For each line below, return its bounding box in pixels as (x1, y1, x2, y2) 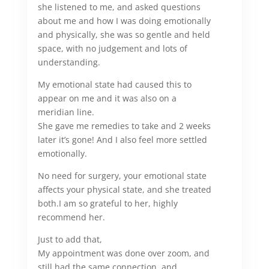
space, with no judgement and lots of (37, 42, 187, 54)
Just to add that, (37, 233, 102, 245)
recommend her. (37, 211, 105, 223)
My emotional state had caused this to (37, 78, 192, 90)
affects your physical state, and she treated (37, 183, 211, 195)
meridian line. (37, 106, 94, 118)
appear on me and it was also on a (37, 92, 177, 104)
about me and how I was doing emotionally (37, 14, 211, 26)
